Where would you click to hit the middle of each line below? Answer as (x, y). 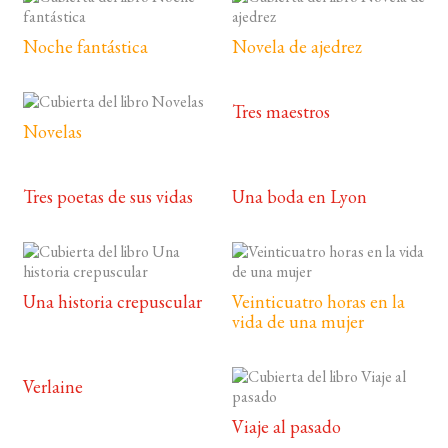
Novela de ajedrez (297, 47)
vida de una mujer (298, 322)
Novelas (52, 132)
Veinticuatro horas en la (319, 302)
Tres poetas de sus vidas (107, 197)
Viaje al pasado (287, 427)
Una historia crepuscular (112, 302)
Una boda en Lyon (300, 197)
